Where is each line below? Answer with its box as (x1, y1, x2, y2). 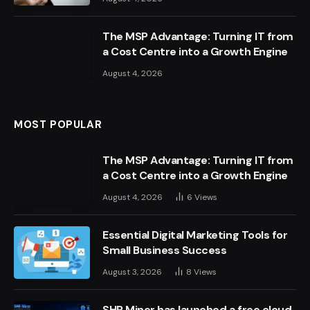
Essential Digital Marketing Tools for (102, 228, 288, 243)
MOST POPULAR (14, 118, 102, 132)
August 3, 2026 (102, 266, 162, 278)
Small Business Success (102, 243, 227, 258)
